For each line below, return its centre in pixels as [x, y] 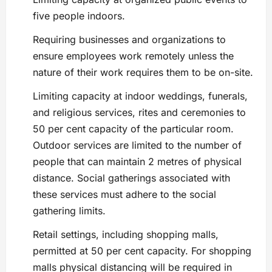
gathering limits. [69, 211]
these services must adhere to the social [124, 195]
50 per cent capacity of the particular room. [133, 129]
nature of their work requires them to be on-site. [143, 73]
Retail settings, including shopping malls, [126, 235]
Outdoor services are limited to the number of [137, 145]
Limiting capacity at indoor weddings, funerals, [140, 96]
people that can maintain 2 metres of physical [137, 162]
